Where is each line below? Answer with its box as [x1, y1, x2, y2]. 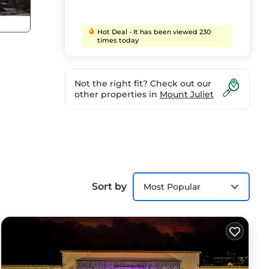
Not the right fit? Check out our [74, 78, 211, 89]
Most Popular [144, 181, 201, 192]
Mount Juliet [160, 89, 214, 100]
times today [97, 36, 139, 45]
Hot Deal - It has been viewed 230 [97, 28, 211, 37]
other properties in [74, 89, 160, 100]
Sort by [92, 181, 127, 193]
